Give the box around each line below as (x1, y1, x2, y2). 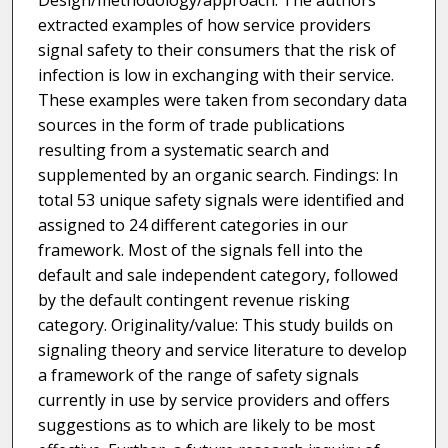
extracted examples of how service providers (37, 14, 371, 37)
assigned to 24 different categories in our (37, 214, 348, 237)
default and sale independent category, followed (37, 264, 398, 287)
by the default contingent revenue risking (37, 289, 350, 312)
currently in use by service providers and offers (37, 389, 390, 412)
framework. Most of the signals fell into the (37, 239, 363, 262)
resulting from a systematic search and (37, 139, 329, 162)
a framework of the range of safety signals (37, 364, 359, 387)
